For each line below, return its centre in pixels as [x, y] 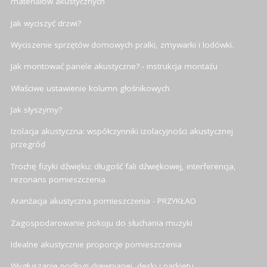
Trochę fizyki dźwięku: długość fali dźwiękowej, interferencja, [123, 166]
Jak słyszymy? [36, 110]
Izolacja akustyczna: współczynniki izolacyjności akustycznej [122, 131]
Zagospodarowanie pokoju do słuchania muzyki [102, 223]
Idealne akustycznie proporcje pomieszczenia [96, 244]
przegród [28, 145]
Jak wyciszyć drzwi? [46, 23]
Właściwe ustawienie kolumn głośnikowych [90, 88]
